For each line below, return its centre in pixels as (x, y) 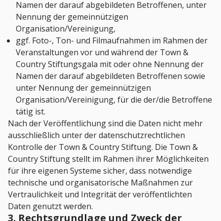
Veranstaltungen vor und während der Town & (102, 53)
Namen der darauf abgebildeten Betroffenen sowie (110, 76)
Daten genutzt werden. (50, 206)
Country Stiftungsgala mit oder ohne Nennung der (110, 64)
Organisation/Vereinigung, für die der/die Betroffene (114, 100)
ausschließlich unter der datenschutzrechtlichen (96, 135)
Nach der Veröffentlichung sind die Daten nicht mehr (105, 124)
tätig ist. (31, 112)
